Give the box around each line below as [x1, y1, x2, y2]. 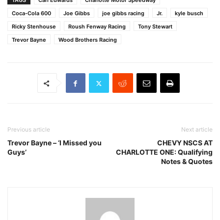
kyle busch [175, 10, 203, 17]
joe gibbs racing [102, 10, 144, 17]
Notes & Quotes [161, 157, 213, 166]
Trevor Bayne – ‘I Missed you [7, 138, 102, 147]
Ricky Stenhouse [12, 23, 56, 30]
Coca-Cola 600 [12, 10, 51, 17]
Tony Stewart [138, 23, 172, 30]
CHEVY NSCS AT [157, 138, 213, 147]
